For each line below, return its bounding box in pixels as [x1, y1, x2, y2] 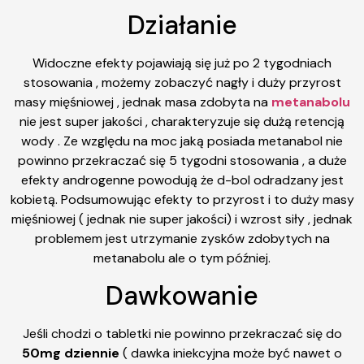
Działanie [127, 8, 237, 43]
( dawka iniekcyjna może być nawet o [119, 344, 342, 362]
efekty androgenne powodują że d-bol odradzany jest [20, 171, 344, 189]
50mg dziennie [22, 344, 119, 362]
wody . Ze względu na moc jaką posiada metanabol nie [21, 132, 343, 150]
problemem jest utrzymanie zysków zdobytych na [34, 230, 330, 248]
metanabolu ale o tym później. [93, 249, 271, 267]
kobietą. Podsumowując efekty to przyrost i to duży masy [10, 191, 354, 209]
